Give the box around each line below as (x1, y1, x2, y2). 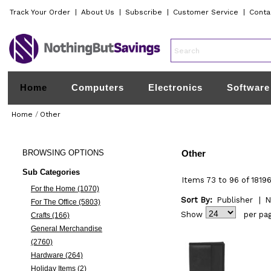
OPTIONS (65, 148, 104, 157)
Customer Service (173, 8, 239, 16)
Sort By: (180, 195, 212, 204)
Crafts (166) (30, 211, 70, 220)
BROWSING (22, 148, 66, 157)
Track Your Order (10, 8, 71, 16)
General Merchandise (30, 224, 102, 233)
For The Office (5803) (30, 198, 100, 206)
